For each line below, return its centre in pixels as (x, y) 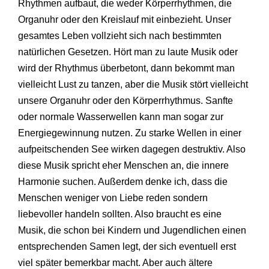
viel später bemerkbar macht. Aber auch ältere (115, 262)
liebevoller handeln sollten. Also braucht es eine (120, 214)
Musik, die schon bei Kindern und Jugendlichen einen (132, 230)
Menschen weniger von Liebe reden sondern (113, 198)
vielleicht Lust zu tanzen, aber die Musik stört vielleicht (133, 84)
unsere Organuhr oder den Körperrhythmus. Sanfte (125, 100)
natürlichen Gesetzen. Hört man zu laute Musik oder (128, 52)
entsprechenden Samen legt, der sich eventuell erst (127, 246)
